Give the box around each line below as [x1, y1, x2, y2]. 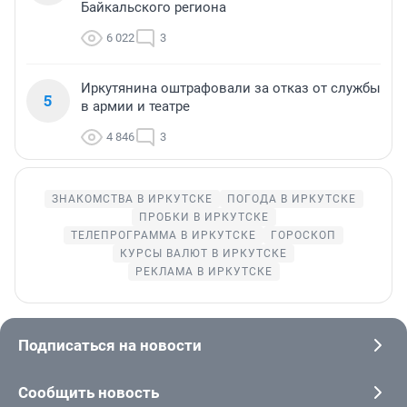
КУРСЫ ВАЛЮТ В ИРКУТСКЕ [120, 246, 287, 260]
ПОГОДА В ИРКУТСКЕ [226, 192, 356, 205]
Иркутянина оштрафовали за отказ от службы [81, 79, 381, 96]
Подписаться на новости [18, 335, 202, 354]
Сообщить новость [18, 382, 159, 402]
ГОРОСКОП [271, 228, 336, 242]
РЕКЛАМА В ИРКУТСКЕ [134, 264, 273, 278]
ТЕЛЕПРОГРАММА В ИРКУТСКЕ [71, 228, 256, 242]
